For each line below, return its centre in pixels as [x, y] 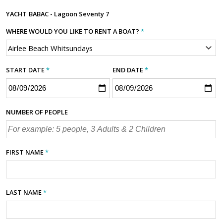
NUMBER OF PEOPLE [37, 112]
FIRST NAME [26, 152]
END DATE [128, 70]
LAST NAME [25, 192]
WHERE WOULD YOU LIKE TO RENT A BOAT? [73, 31]
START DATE [26, 70]
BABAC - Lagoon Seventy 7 [69, 14]
